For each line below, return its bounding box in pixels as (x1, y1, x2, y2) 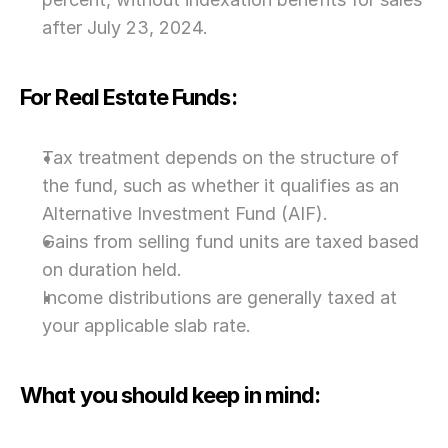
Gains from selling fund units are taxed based (42, 231, 419, 252)
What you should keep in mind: (20, 382, 321, 408)
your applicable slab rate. (42, 315, 251, 336)
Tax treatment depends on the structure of (42, 147, 399, 168)
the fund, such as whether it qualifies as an (42, 175, 399, 196)
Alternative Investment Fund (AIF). (42, 203, 328, 224)
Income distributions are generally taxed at (42, 287, 397, 308)
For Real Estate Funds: (20, 84, 237, 110)
